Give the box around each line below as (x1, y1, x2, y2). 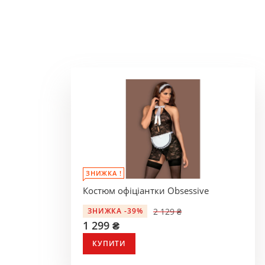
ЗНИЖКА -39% (88, 206, 143, 216)
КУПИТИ (92, 238, 127, 249)
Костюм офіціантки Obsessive (83, 184, 209, 196)
